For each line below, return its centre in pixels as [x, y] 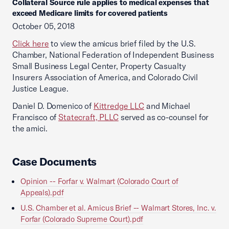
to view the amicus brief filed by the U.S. [122, 43]
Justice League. [40, 88]
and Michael [167, 106]
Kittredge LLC [119, 106]
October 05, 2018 [43, 26]
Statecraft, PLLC [88, 117]
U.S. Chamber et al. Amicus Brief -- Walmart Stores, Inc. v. [119, 208]
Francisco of [36, 117]
